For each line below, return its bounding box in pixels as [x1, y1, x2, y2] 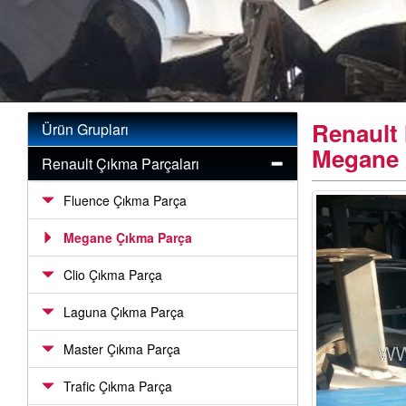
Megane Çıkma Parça [63, 228, 192, 246]
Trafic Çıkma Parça [63, 377, 172, 395]
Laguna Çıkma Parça [63, 303, 184, 321]
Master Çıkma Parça [63, 340, 180, 358]
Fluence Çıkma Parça [63, 191, 187, 209]
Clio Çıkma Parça [63, 266, 162, 284]
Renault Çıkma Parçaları [42, 153, 199, 174]
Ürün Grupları [42, 119, 129, 140]
